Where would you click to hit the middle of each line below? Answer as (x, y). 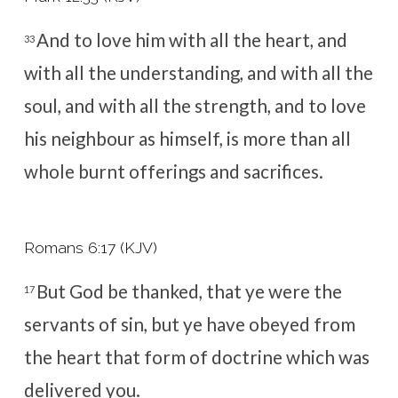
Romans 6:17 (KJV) (90, 247)
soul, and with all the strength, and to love (195, 106)
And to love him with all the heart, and (191, 40)
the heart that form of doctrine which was (196, 357)
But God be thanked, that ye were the (189, 291)
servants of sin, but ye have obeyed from (189, 324)
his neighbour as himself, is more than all (187, 139)
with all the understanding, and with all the (198, 73)
